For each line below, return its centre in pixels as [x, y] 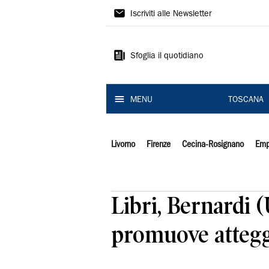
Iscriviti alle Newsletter [171, 14]
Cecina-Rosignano [213, 145]
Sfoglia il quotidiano [167, 56]
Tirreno [135, 34]
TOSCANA [246, 100]
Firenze [158, 145]
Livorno [123, 145]
